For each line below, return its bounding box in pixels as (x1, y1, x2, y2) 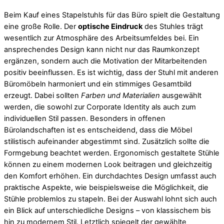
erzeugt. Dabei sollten (4, 90, 81, 100)
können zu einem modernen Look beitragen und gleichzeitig (4, 159, 212, 169)
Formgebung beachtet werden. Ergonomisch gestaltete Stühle (4, 148, 219, 157)
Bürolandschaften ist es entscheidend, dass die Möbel (4, 125, 192, 134)
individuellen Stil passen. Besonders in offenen (4, 113, 165, 123)
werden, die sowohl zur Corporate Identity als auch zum (4, 102, 196, 111)
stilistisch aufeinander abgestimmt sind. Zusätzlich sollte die (4, 136, 209, 146)
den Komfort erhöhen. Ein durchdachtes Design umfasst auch (4, 171, 216, 180)
